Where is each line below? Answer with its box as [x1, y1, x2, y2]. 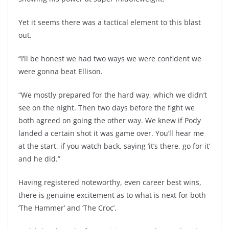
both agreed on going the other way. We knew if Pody [18, 116, 201, 125]
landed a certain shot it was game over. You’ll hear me [18, 128, 204, 138]
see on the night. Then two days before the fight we [18, 103, 195, 112]
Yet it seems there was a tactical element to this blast [18, 17, 201, 27]
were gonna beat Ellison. [18, 66, 103, 76]
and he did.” [18, 154, 60, 164]
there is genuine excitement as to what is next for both [18, 190, 206, 200]
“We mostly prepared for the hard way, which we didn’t [18, 90, 207, 100]
